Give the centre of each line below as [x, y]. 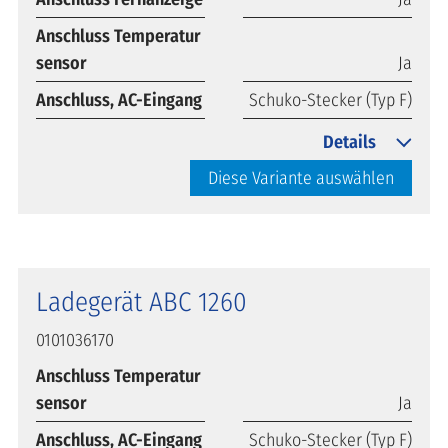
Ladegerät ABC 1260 [141, 301]
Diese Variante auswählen [301, 177]
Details [349, 141]
